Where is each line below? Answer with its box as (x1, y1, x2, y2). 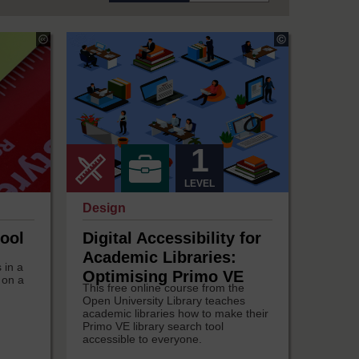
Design (83, 201, 130, 216)
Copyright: (69, 34, 122, 48)
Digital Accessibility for (83, 229, 262, 248)
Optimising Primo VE (83, 268, 244, 286)
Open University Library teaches (83, 294, 246, 308)
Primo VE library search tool (83, 320, 224, 333)
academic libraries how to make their (83, 307, 269, 321)
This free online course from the (83, 281, 245, 295)
